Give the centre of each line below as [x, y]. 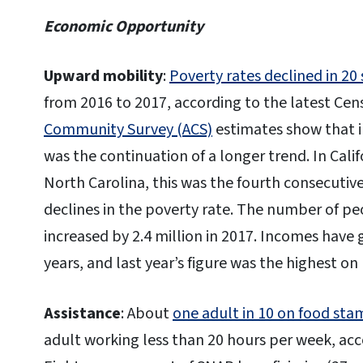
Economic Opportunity [124, 26]
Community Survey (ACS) [128, 130]
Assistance [82, 314]
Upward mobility [103, 77]
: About [147, 314]
